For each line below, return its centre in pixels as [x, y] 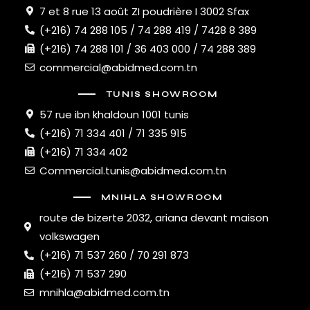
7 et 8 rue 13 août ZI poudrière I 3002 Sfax [145, 11]
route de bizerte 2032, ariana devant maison [154, 218]
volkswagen [70, 237]
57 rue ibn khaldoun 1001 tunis [115, 114]
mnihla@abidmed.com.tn [105, 293]
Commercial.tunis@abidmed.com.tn [133, 170]
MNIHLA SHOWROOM [162, 197]
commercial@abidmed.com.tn [119, 67]
